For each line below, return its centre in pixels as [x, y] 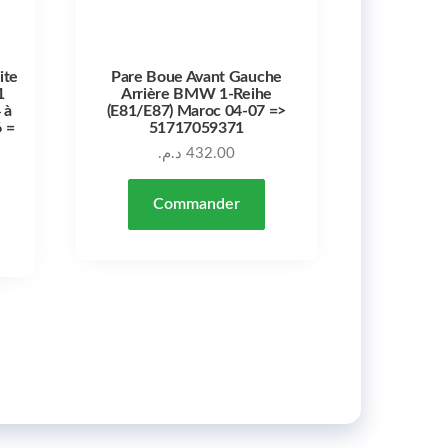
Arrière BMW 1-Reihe [196, 93]
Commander [196, 203]
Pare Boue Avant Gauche [196, 76]
